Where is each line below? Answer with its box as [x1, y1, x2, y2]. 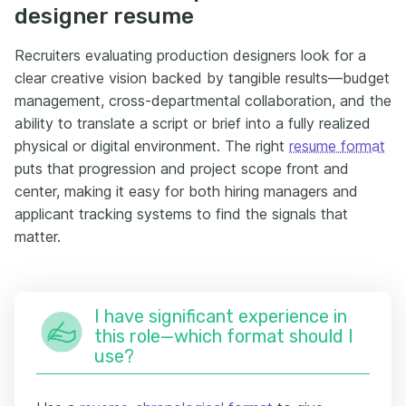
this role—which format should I [94, 324, 353, 347]
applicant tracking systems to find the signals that [14, 204, 348, 223]
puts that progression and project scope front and [14, 159, 349, 178]
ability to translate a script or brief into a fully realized [14, 113, 371, 132]
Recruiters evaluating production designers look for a [14, 45, 366, 64]
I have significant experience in [94, 304, 347, 327]
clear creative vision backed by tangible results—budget [14, 68, 390, 87]
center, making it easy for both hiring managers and [14, 181, 358, 200]
